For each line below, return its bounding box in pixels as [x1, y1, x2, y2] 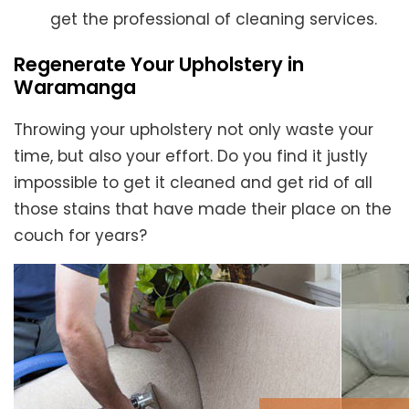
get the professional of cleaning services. [50, 8, 377, 31]
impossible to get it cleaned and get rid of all [14, 172, 372, 194]
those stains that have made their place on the [14, 198, 392, 221]
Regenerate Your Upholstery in [14, 51, 304, 79]
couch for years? [14, 225, 147, 247]
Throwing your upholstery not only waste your [14, 119, 373, 142]
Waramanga [14, 74, 136, 101]
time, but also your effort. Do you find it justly [14, 145, 368, 168]
